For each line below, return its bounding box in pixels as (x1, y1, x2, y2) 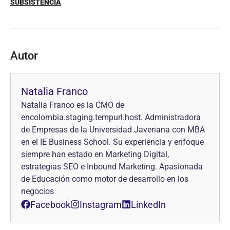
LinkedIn (131, 199, 166, 210)
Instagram (80, 199, 122, 210)
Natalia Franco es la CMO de (21, 100, 124, 110)
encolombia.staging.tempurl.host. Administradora (21, 112, 201, 122)
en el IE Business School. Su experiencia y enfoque (21, 137, 204, 147)
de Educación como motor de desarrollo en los (21, 174, 188, 184)
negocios (21, 186, 54, 196)
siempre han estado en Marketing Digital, (21, 149, 169, 159)
